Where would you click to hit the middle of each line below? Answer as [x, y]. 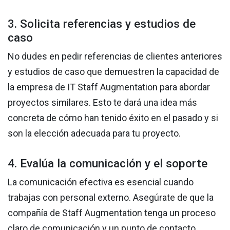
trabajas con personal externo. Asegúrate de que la [111, 198]
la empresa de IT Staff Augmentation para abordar [109, 87]
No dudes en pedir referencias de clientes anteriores [115, 56]
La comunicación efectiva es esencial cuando [101, 182]
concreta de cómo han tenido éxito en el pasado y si [113, 118]
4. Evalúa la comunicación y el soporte [108, 164]
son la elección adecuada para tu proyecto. [94, 133]
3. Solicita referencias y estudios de [102, 24]
